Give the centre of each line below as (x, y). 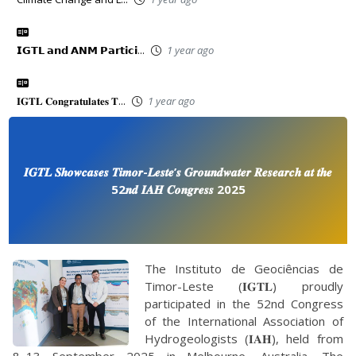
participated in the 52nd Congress (244, 304)
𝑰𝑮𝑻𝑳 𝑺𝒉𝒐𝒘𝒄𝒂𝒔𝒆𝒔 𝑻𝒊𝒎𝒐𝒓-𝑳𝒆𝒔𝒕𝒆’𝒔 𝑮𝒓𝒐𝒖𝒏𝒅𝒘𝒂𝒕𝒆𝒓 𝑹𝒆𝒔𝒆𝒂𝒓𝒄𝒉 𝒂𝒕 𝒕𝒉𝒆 (178, 172)
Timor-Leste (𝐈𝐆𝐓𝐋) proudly (244, 286)
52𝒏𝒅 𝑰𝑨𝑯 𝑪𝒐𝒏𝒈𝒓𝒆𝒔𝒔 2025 (178, 190)
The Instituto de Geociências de (244, 269)
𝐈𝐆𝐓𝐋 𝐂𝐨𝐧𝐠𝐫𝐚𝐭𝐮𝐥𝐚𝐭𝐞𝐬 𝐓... (72, 101)
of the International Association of (244, 321)
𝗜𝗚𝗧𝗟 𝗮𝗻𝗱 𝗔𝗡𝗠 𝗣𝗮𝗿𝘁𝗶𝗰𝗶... (81, 50)
